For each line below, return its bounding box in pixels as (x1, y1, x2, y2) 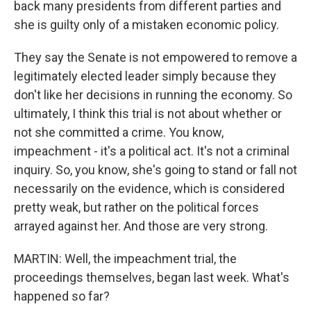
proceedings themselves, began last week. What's (14, 270, 289, 285)
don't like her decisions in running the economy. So (14, 87, 292, 102)
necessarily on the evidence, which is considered (14, 181, 285, 196)
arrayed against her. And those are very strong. (14, 219, 268, 233)
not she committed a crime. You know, (14, 125, 224, 140)
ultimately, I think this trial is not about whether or (14, 106, 282, 121)
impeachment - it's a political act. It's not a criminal (14, 144, 289, 158)
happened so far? (14, 289, 110, 303)
